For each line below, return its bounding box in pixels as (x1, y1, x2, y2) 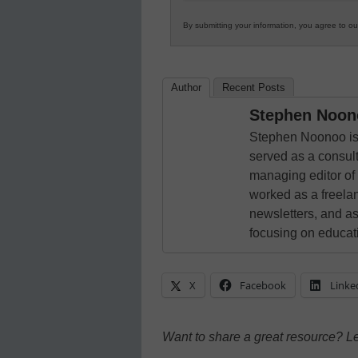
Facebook (240, 278, 286, 293)
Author (171, 82, 201, 94)
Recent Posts (222, 82, 285, 94)
